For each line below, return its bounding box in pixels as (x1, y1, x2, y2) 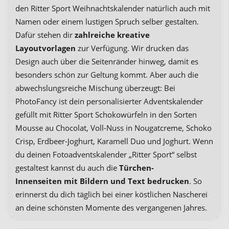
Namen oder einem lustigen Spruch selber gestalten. (15, 16, 199, 27)
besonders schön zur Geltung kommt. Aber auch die (15, 69, 198, 80)
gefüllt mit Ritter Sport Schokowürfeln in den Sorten (15, 109, 197, 120)
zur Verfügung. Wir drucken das (76, 42, 189, 53)
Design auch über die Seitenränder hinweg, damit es (15, 56, 198, 66)
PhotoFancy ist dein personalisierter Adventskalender (15, 96, 203, 106)
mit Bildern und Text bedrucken (64, 175, 189, 186)
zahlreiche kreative (75, 29, 150, 40)
